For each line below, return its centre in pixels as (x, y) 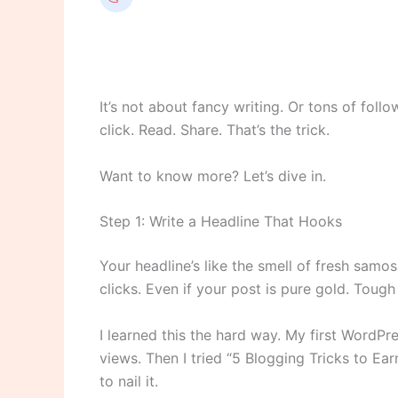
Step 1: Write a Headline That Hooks (221, 222)
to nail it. (129, 382)
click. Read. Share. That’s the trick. (215, 130)
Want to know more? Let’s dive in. (213, 175)
